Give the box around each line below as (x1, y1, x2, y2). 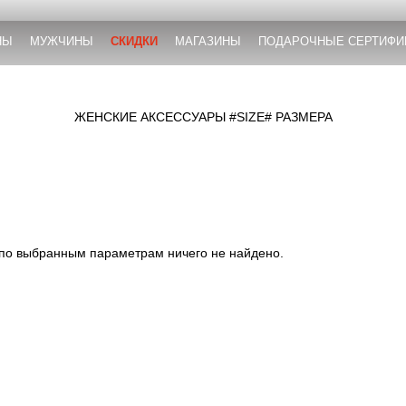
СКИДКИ (110, 34, 158, 49)
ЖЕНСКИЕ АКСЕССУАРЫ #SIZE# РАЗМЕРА (73, 110, 333, 125)
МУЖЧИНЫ (29, 34, 93, 49)
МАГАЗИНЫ (174, 34, 241, 49)
